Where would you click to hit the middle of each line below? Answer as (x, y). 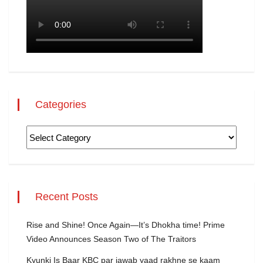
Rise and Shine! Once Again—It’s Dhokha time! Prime (126, 225)
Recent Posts (67, 197)
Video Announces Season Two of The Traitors (111, 239)
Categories (61, 104)
